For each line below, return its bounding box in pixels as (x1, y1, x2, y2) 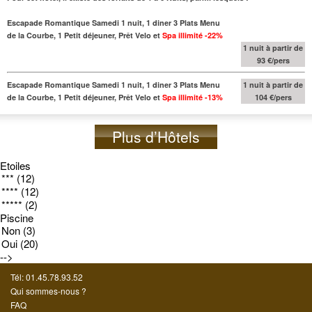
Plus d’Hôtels (112, 125, 200, 147)
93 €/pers (256, 54, 290, 65)
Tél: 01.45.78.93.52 (10, 270, 83, 283)
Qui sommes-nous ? (10, 284, 86, 297)
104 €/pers (254, 91, 292, 102)
